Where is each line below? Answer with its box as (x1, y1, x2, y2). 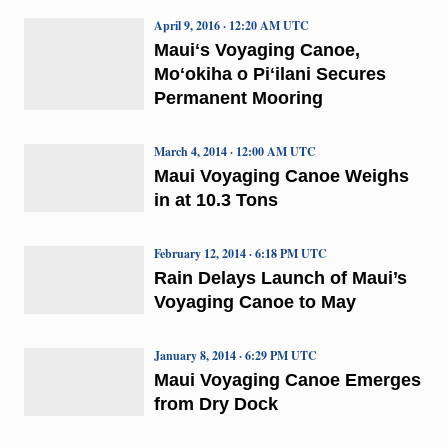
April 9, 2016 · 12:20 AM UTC (153, 16, 309, 34)
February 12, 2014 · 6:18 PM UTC (153, 244, 327, 262)
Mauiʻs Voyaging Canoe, (153, 39, 360, 60)
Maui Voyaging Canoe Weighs (153, 165, 409, 186)
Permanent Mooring (153, 87, 323, 108)
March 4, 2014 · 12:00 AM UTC (153, 142, 316, 160)
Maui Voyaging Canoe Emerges (153, 369, 421, 390)
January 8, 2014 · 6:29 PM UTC (153, 346, 317, 364)
